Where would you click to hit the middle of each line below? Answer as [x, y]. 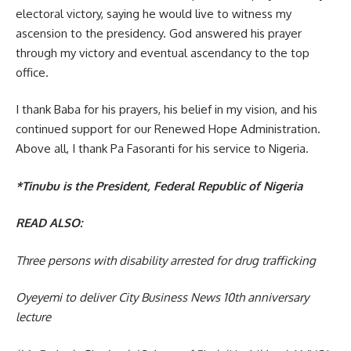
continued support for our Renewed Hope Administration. [168, 129]
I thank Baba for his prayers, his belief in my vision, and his [166, 110]
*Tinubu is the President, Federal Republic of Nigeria [159, 186]
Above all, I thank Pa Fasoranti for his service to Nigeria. [162, 149]
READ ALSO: [49, 223]
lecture [33, 317]
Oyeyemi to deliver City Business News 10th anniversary [162, 298]
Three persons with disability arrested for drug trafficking [166, 260]
